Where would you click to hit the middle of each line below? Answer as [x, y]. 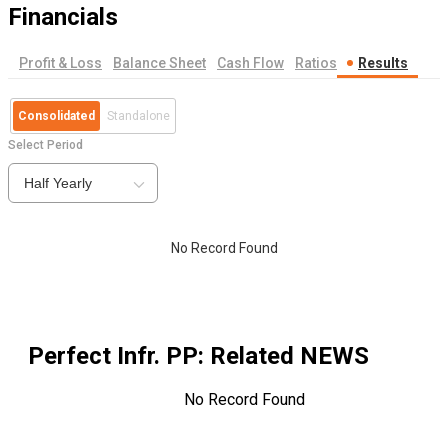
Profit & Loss [60, 63]
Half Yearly [58, 183]
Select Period [45, 145]
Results [383, 63]
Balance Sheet [159, 63]
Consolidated [56, 116]
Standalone [138, 116]
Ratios [316, 63]
